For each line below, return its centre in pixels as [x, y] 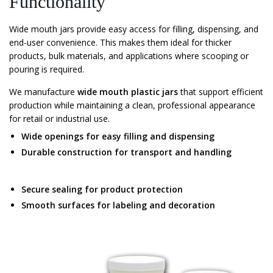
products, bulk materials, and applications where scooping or [129, 56]
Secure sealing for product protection [102, 189]
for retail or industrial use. [59, 119]
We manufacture [43, 92]
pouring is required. [47, 69]
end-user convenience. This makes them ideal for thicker [120, 42]
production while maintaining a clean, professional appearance [132, 105]
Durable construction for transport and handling [126, 152]
